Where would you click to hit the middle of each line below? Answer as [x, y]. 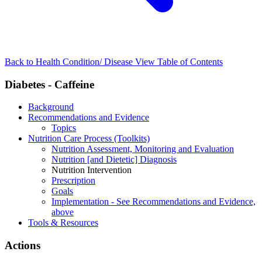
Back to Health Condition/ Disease [70, 61]
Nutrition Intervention [92, 170]
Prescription [73, 181]
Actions [23, 245]
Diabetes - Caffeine [49, 84]
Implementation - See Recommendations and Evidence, [154, 202]
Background [51, 107]
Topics [64, 128]
